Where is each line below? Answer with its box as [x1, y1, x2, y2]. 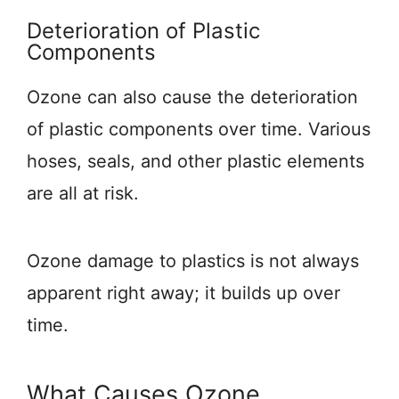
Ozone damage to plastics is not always [27, 250, 359, 272]
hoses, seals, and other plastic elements [27, 151, 364, 172]
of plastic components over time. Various [27, 118, 370, 140]
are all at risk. [27, 183, 139, 204]
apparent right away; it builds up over [27, 282, 340, 304]
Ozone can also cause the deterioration [27, 86, 358, 108]
